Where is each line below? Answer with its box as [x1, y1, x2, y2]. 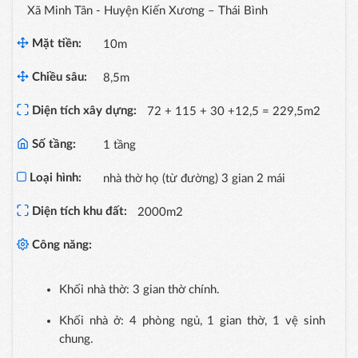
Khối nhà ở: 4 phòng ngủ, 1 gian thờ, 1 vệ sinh [59, 315, 325, 328]
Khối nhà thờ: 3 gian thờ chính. [59, 284, 220, 296]
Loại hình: [26, 172, 82, 185]
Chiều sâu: [29, 71, 87, 84]
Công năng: [29, 239, 92, 252]
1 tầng [103, 139, 136, 152]
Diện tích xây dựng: [29, 105, 137, 117]
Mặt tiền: [29, 38, 82, 50]
